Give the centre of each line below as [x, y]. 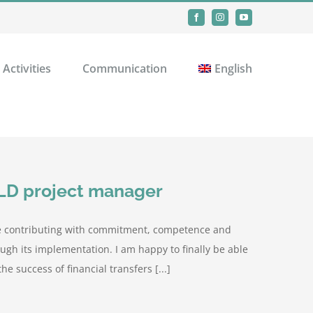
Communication [125, 68]
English [233, 68]
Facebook [211, 20]
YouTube [258, 20]
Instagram [235, 20]
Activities [27, 68]
